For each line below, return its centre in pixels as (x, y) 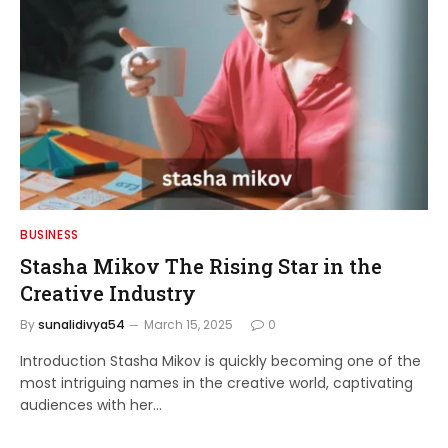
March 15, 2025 (188, 324)
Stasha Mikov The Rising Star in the (201, 266)
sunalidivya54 (81, 324)
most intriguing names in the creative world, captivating (216, 383)
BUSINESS (49, 234)
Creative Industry (108, 293)
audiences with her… (91, 405)
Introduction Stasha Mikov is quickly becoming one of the (220, 361)
